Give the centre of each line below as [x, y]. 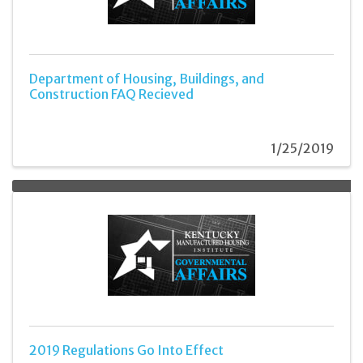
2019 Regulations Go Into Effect [126, 350]
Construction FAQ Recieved [111, 94]
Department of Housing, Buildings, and [147, 79]
